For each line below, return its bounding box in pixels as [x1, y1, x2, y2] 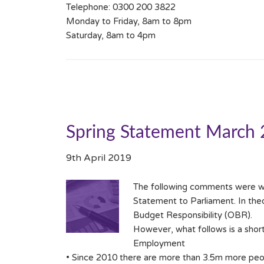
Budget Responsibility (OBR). [133, 210, 252, 221]
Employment [133, 238, 185, 249]
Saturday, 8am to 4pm [66, 30, 156, 41]
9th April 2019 [66, 152, 131, 164]
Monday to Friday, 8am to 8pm [66, 16, 192, 27]
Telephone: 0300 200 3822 [66, 2, 176, 13]
